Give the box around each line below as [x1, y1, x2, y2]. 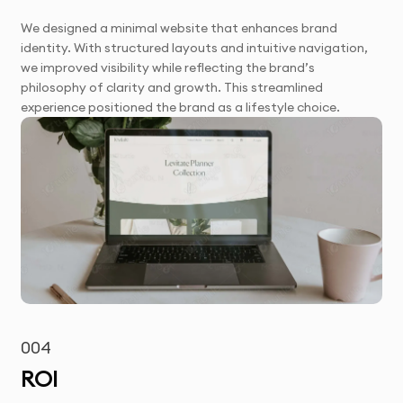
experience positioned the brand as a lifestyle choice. [21, 98, 341, 115]
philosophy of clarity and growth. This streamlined [21, 78, 324, 95]
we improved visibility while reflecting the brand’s [21, 58, 316, 76]
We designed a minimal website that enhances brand [21, 19, 338, 36]
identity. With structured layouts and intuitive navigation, [21, 39, 369, 56]
